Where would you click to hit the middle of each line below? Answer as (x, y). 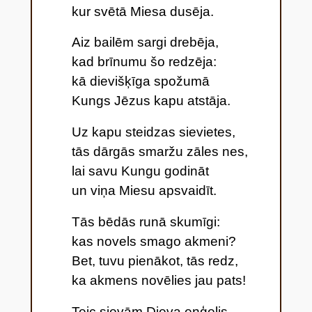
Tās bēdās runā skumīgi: (146, 222)
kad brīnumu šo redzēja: (144, 62)
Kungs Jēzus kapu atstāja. (151, 101)
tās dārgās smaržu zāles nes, (159, 152)
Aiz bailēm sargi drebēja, (145, 42)
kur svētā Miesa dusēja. (142, 11)
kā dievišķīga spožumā (140, 81)
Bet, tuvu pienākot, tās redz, (155, 261)
